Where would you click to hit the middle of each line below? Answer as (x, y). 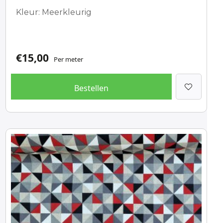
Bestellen (91, 88)
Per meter (68, 59)
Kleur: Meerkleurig (54, 12)
